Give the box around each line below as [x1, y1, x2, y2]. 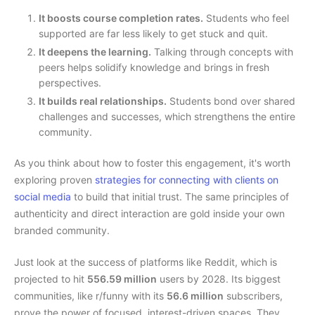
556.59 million [87, 273, 157, 285]
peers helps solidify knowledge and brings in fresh [39, 61, 269, 74]
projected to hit [14, 273, 87, 285]
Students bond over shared [167, 95, 295, 108]
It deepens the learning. [39, 46, 151, 58]
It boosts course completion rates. [39, 11, 203, 24]
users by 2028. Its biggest [157, 273, 281, 285]
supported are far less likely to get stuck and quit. [39, 27, 268, 39]
